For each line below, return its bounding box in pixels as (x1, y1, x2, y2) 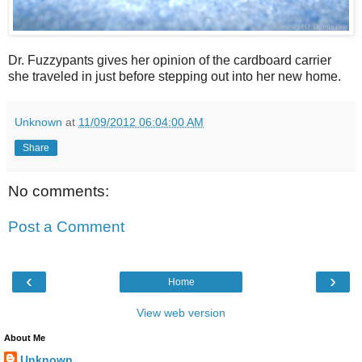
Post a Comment (8, 217, 124, 235)
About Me (4, 332, 45, 343)
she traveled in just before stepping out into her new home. (8, 69, 341, 83)
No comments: (8, 183, 109, 200)
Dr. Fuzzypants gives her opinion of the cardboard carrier (8, 53, 331, 67)
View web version (137, 305, 225, 319)
